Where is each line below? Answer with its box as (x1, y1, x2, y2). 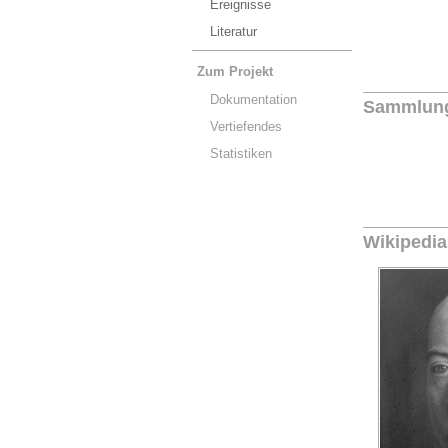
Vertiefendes (210, 119, 282, 134)
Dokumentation (210, 92, 297, 107)
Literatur (210, 24, 257, 39)
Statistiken (210, 146, 272, 161)
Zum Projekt (197, 64, 273, 79)
